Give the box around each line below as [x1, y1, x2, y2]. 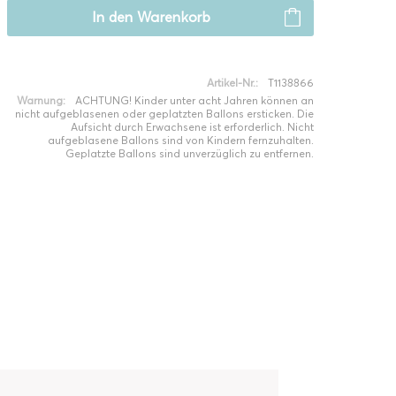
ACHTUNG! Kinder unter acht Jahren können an [74, 94, 314, 107]
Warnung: [16, 94, 65, 107]
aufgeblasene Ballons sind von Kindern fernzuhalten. [47, 133, 314, 147]
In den [91, 9, 133, 26]
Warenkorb [136, 9, 210, 26]
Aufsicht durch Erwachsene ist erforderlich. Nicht [70, 120, 314, 133]
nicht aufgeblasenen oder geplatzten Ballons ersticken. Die [14, 107, 314, 120]
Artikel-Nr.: [206, 76, 258, 89]
